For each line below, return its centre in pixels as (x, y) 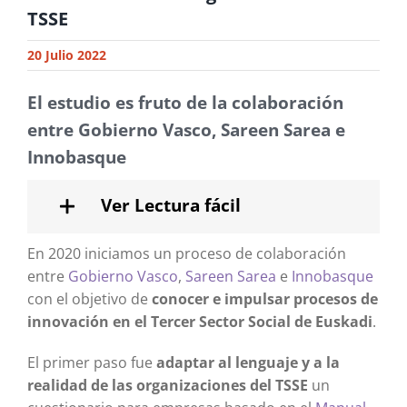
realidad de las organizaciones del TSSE (167, 385)
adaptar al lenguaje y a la (246, 362)
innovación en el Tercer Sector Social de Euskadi (199, 321)
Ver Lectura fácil (170, 205)
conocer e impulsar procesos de (264, 298)
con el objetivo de (89, 298)
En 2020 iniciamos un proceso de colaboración (186, 253)
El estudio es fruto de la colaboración (185, 102)
